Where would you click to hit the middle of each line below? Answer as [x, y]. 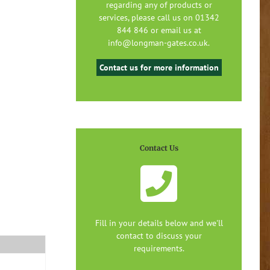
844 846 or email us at [159, 30]
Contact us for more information [159, 67]
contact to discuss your [159, 235]
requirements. [159, 248]
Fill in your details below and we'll [159, 223]
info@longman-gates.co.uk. [159, 42]
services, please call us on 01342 [159, 17]
